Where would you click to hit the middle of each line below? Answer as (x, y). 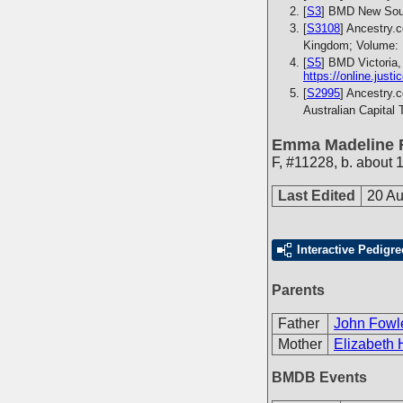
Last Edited (317, 196)
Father (299, 323)
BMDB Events (319, 377)
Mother (300, 344)
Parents (298, 290)
